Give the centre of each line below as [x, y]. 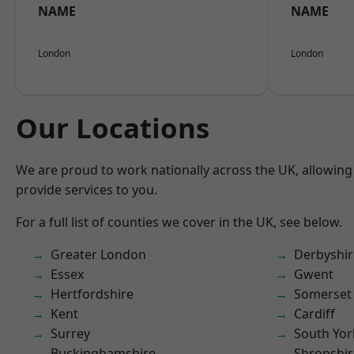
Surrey [70, 333]
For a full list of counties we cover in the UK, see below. [179, 222]
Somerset [323, 294]
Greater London [98, 254]
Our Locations [113, 128]
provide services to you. [87, 190]
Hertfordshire [92, 294]
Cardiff [314, 314]
